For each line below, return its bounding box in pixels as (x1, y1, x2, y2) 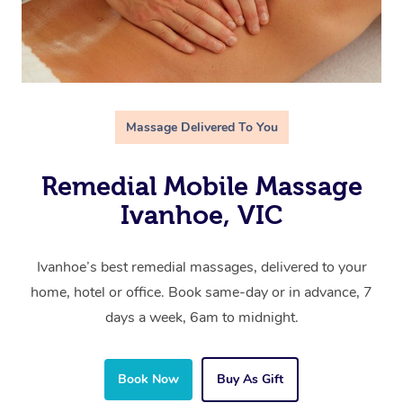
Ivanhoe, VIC (120, 201, 283, 230)
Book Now (118, 371, 179, 389)
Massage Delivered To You (125, 119, 278, 137)
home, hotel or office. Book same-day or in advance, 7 (31, 282, 372, 303)
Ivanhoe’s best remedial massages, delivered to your (36, 257, 367, 278)
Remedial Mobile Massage (40, 172, 363, 201)
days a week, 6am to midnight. (104, 308, 299, 328)
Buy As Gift (217, 371, 283, 389)
